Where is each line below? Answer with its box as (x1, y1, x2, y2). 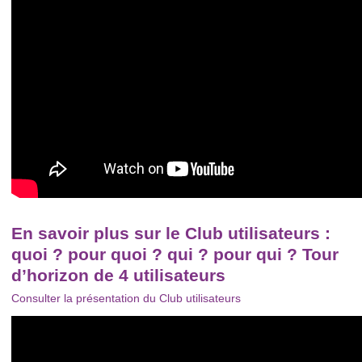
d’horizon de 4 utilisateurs (11, 265, 225, 284)
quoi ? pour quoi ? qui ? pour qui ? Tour (11, 244, 339, 263)
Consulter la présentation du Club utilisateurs (11, 291, 241, 305)
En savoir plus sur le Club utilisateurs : (11, 223, 330, 242)
